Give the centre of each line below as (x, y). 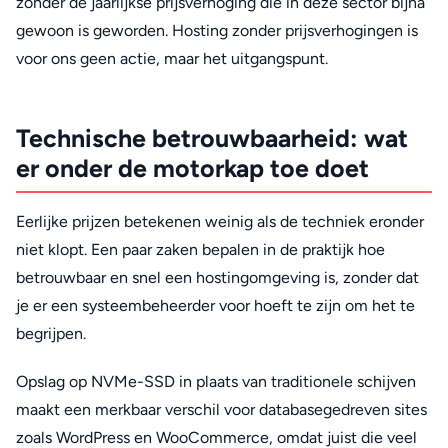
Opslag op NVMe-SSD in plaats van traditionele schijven (216, 382)
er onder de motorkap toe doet (192, 168)
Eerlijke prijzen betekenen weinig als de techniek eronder (220, 221)
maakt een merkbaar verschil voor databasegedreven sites (221, 410)
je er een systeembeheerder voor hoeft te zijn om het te (215, 305)
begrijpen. (51, 333)
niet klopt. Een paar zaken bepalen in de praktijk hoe (200, 249)
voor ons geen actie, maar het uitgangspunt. (172, 59)
